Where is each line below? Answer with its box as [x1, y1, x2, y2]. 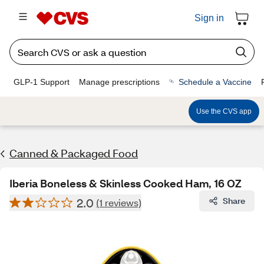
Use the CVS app [196, 107, 252, 115]
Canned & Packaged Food [9, 146, 138, 160]
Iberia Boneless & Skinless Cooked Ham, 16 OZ [9, 176, 242, 190]
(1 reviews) [96, 196, 141, 209]
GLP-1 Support [14, 77, 70, 87]
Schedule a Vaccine [179, 77, 252, 87]
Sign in [194, 13, 224, 23]
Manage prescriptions [79, 77, 160, 87]
